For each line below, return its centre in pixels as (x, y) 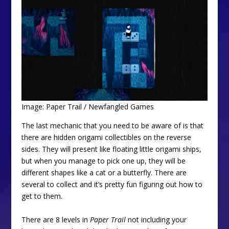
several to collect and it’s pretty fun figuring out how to (112, 184)
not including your (156, 219)
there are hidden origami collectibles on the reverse (107, 137)
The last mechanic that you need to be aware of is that (113, 125)
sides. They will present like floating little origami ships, (112, 149)
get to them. (42, 196)
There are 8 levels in (56, 219)
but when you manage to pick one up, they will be (104, 161)
